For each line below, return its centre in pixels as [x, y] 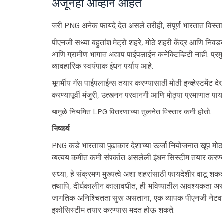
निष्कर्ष [60, 129]
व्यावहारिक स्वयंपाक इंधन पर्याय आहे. [102, 66]
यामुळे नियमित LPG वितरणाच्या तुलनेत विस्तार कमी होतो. [131, 112]
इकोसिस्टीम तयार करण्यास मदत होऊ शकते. [113, 210]
